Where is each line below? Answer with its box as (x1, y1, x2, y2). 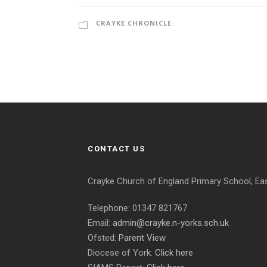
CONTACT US (88, 144, 145, 153)
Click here (155, 247, 193, 258)
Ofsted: (88, 232, 119, 243)
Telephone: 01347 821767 (88, 203, 187, 213)
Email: (88, 218, 113, 228)
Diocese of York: (88, 247, 155, 258)
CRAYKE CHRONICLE (96, 18, 172, 27)
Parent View (119, 232, 166, 243)
